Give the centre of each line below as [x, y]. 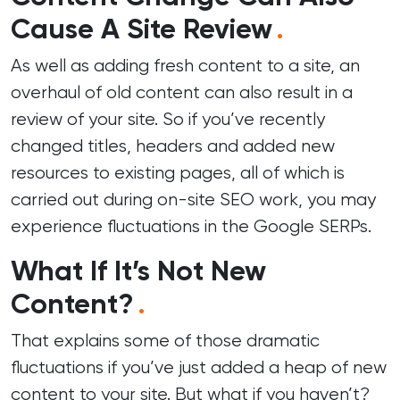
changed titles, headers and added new [173, 146]
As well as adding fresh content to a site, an [185, 66]
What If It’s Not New [138, 271]
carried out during [84, 200]
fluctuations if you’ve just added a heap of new [199, 367]
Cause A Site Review [142, 29]
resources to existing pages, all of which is [178, 173]
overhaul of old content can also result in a [182, 92]
